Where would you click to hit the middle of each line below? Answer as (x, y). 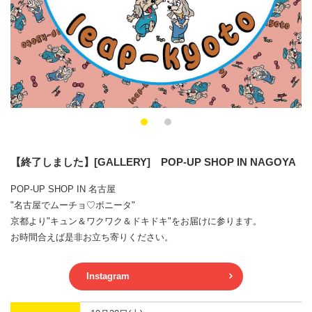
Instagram (108, 276)
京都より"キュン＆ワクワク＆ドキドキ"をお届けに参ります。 (136, 221)
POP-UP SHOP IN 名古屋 (63, 189)
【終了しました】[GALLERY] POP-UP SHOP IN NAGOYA (153, 162)
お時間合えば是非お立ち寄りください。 (92, 237)
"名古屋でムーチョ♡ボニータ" (73, 205)
